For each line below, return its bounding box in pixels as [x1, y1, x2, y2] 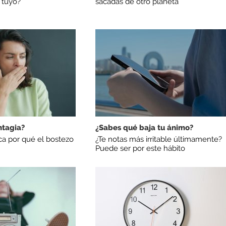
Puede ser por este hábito [95, 143, 185, 153]
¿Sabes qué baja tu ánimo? [95, 123, 193, 133]
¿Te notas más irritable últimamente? [95, 134, 222, 144]
